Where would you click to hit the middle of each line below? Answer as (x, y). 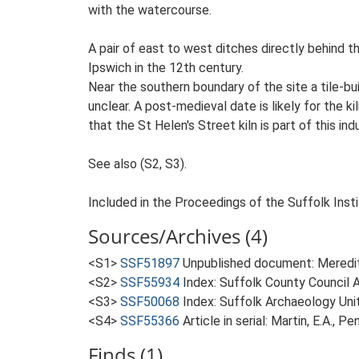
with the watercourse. (150, 10)
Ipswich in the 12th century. (166, 68)
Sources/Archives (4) (178, 236)
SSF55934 (150, 282)
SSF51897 (150, 263)
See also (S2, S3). (137, 164)
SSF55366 (150, 321)
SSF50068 (150, 302)
